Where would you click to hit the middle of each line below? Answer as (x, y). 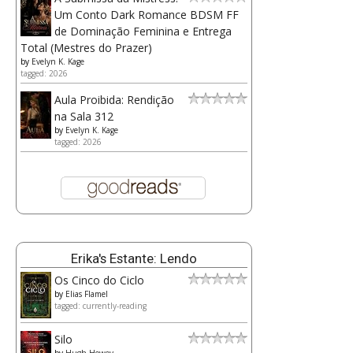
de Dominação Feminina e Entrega (143, 32)
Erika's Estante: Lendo (134, 259)
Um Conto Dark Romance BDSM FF (147, 15)
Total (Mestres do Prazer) (86, 48)
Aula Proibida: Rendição (114, 100)
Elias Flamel (87, 294)
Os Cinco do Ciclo (99, 281)
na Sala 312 (84, 117)
